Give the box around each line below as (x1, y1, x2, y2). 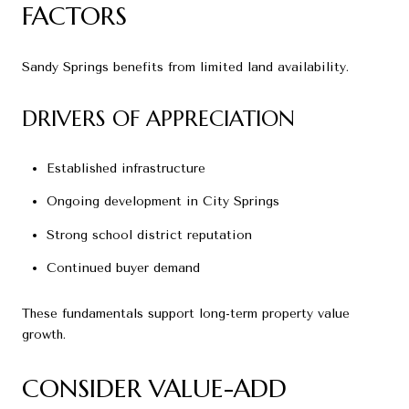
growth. (22, 326, 66, 342)
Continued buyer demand (46, 259, 200, 276)
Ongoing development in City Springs (46, 194, 279, 210)
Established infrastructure (46, 160, 205, 176)
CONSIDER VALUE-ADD (22, 372, 287, 404)
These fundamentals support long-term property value (22, 305, 350, 321)
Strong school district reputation (46, 226, 252, 243)
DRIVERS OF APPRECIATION (22, 105, 295, 133)
